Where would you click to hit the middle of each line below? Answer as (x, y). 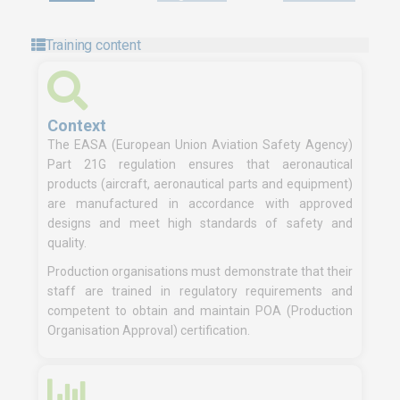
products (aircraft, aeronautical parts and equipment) (200, 184)
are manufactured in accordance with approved (200, 204)
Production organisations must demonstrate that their (200, 271)
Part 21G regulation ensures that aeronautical (200, 164)
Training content (93, 45)
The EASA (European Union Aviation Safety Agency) (200, 145)
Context (77, 125)
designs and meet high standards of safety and (200, 223)
